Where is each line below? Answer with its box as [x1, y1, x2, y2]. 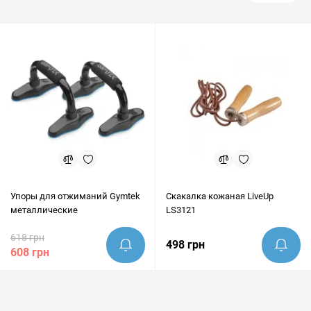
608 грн [10, 246, 49, 259]
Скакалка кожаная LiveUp [166, 191, 274, 201]
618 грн [10, 232, 44, 243]
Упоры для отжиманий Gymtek [10, 191, 140, 201]
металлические [10, 205, 78, 215]
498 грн [166, 238, 205, 251]
